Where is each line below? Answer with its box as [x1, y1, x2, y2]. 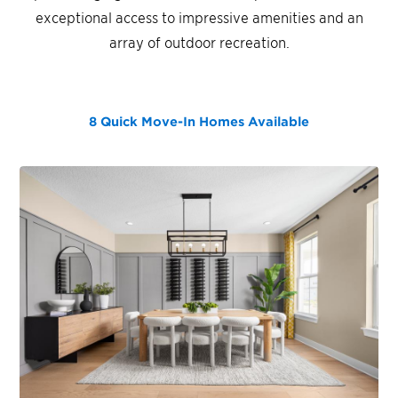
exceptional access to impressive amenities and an [35, 7, 363, 26]
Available [244, 113, 309, 129]
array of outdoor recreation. [108, 32, 290, 51]
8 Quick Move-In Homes [89, 113, 244, 129]
